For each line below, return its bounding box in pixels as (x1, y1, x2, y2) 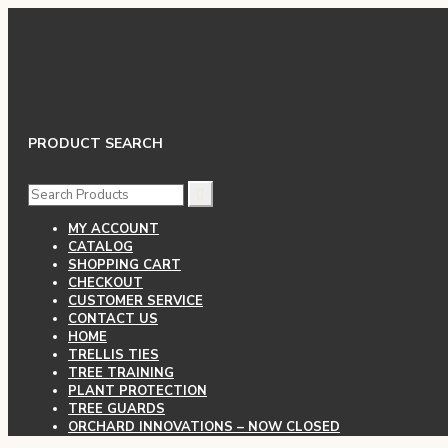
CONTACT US (68, 309, 158, 328)
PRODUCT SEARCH (28, 134, 163, 154)
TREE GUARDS (68, 399, 165, 418)
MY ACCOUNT (68, 219, 159, 238)
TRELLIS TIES (68, 345, 159, 364)
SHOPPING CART (68, 255, 181, 274)
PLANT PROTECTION (68, 381, 207, 400)
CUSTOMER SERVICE (68, 291, 203, 310)
